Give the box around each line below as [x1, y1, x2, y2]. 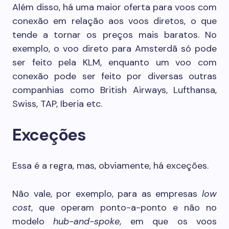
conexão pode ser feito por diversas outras [12, 70, 217, 82]
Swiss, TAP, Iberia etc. [12, 98, 102, 110]
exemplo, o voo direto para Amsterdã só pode [12, 42, 217, 55]
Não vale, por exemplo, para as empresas [12, 188, 202, 200]
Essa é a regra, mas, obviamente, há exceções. [12, 159, 209, 172]
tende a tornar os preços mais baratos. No [12, 29, 217, 41]
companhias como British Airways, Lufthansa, [12, 84, 217, 96]
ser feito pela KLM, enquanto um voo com [12, 56, 217, 68]
